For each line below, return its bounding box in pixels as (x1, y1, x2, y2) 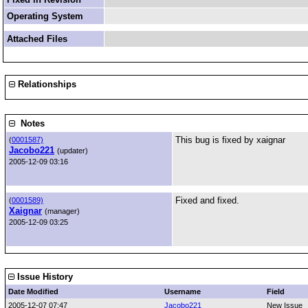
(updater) (57, 146, 88, 155)
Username (164, 287, 201, 296)
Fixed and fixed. (175, 195, 239, 206)
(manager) (45, 207, 80, 215)
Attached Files (7, 34, 67, 44)
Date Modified (8, 287, 58, 296)
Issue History (14, 272, 73, 282)
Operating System (7, 11, 83, 21)
